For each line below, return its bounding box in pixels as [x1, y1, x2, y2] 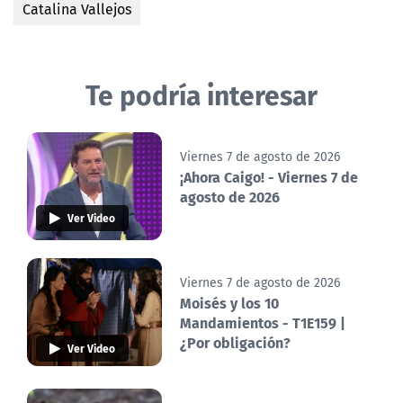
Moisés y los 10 [180, 291, 279, 315]
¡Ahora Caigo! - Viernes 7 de [180, 166, 358, 189]
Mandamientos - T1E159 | [180, 311, 345, 335]
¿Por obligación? [180, 331, 291, 354]
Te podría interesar [85, 73, 318, 116]
